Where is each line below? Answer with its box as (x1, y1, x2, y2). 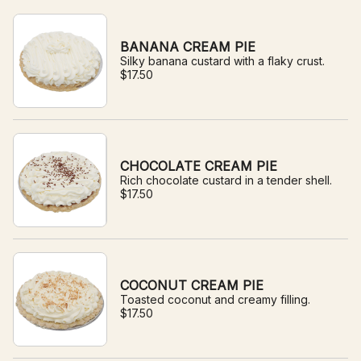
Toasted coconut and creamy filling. (120, 293, 310, 306)
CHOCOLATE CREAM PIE (120, 158, 278, 174)
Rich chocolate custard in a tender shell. (120, 173, 333, 187)
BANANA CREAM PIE (120, 39, 255, 55)
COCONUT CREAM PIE (120, 277, 263, 293)
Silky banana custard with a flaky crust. (120, 54, 325, 68)
